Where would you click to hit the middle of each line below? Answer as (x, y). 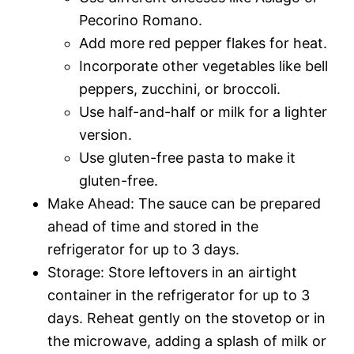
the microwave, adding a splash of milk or (187, 341)
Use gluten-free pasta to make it (187, 158)
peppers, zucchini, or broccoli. (180, 89)
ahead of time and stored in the (153, 227)
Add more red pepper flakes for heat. (203, 43)
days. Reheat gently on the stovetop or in (186, 318)
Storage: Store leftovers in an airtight (172, 273)
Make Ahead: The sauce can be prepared (184, 204)
